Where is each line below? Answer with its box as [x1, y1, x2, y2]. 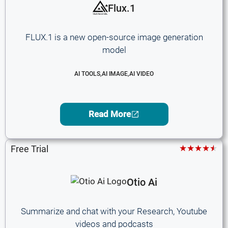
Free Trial [11, 144, 48, 154]
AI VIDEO [129, 70, 154, 77]
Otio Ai [127, 176, 157, 188]
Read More [89, 109, 131, 119]
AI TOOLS [74, 70, 100, 77]
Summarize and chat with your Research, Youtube [21, 206, 207, 216]
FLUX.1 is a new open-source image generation [25, 32, 203, 42]
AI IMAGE [102, 70, 128, 77]
